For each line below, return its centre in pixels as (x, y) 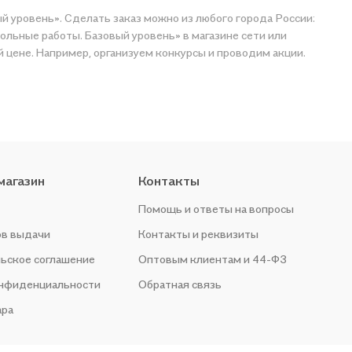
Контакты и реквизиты (198, 234)
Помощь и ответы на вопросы (216, 209)
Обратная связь (180, 284)
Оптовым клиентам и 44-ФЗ (212, 259)
